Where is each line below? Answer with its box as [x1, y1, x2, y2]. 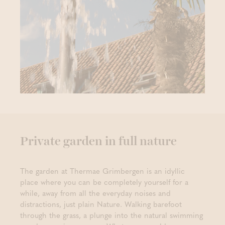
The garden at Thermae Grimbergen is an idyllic [20, 165, 185, 176]
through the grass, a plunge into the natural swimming [20, 209, 203, 220]
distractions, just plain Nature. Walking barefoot [20, 198, 182, 209]
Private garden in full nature [20, 135, 177, 148]
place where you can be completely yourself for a [20, 176, 188, 187]
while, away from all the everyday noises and [20, 187, 171, 198]
